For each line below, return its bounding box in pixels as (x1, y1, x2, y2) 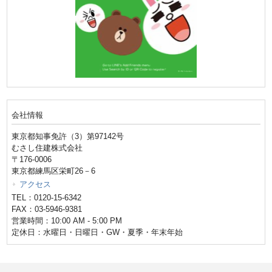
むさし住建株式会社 (12, 143, 83, 153)
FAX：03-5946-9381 (12, 205, 83, 214)
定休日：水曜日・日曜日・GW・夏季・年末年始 (12, 228, 183, 237)
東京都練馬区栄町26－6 (12, 166, 96, 176)
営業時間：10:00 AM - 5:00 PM (12, 216, 123, 226)
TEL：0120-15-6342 (12, 193, 82, 203)
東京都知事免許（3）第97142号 (12, 132, 124, 141)
